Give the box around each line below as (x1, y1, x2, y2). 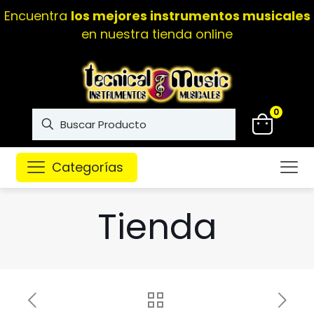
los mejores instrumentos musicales (70, 7, 310, 25)
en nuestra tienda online (81, 25, 233, 43)
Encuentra (4, 7, 71, 25)
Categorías (51, 158, 123, 176)
